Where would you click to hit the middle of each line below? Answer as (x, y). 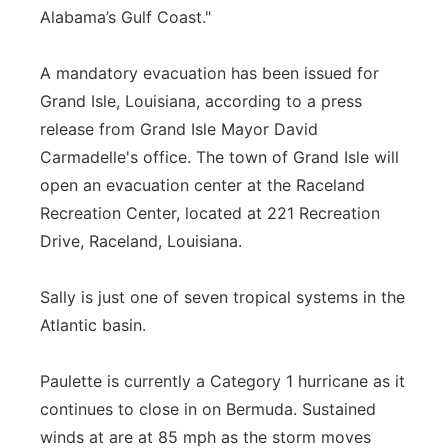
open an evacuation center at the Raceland (202, 185)
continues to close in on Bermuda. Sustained (208, 409)
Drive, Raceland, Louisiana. (141, 241)
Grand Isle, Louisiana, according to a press (201, 101)
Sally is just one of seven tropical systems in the (222, 297)
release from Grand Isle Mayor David (179, 129)
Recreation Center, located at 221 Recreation (210, 213)
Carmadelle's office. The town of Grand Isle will (219, 157)
